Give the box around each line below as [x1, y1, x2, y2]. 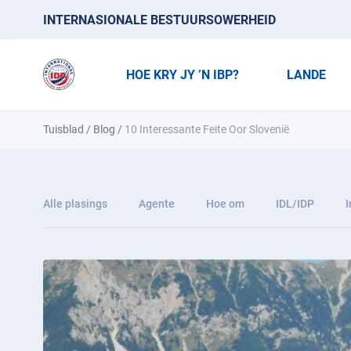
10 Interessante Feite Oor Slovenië [125, 123, 289, 136]
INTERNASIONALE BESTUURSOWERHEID [43, 12, 276, 27]
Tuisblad [43, 123, 84, 136]
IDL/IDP [276, 197, 314, 210]
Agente [139, 197, 175, 210]
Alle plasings [43, 197, 107, 210]
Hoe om [206, 197, 244, 210]
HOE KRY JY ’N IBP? [125, 67, 239, 82]
